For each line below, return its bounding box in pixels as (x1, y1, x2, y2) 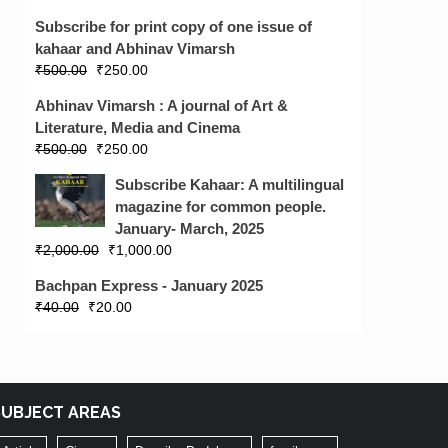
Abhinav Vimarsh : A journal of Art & (35, 97, 288, 114)
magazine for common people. (115, 198, 326, 215)
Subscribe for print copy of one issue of (35, 18, 312, 35)
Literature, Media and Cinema (35, 119, 240, 136)
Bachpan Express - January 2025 (35, 277, 263, 294)
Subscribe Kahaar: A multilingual (115, 176, 344, 193)
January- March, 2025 (115, 220, 264, 237)
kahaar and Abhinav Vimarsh (35, 40, 235, 57)
